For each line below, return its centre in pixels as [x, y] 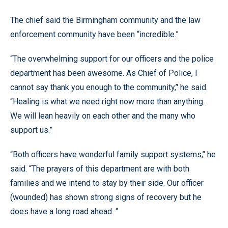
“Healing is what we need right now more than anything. [107, 102]
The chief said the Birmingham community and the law [105, 20]
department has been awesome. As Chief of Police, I [104, 73]
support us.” [31, 130]
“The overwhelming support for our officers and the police [112, 59]
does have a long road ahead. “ [64, 211]
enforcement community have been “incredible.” [94, 34]
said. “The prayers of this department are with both [100, 169]
